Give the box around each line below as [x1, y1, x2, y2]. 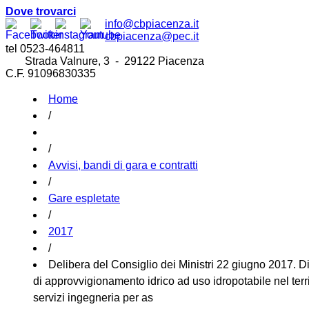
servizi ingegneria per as [33, 292, 153, 303]
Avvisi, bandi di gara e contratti [48, 159, 198, 171]
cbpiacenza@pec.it [105, 30, 199, 42]
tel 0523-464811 [6, 43, 85, 54]
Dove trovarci [6, 6, 76, 17]
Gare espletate [48, 192, 120, 204]
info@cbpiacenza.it [105, 18, 199, 30]
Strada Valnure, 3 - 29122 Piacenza [6, 55, 204, 67]
